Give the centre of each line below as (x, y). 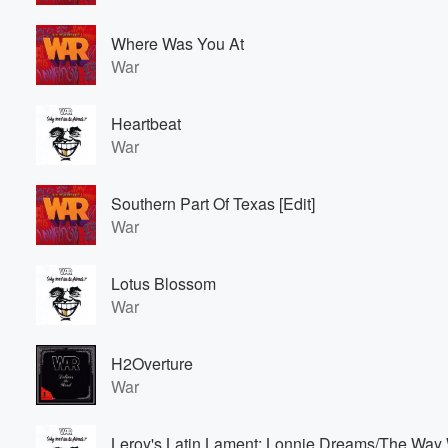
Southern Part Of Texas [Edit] (213, 203)
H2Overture (152, 363)
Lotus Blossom (163, 283)
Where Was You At (177, 43)
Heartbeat (146, 123)
